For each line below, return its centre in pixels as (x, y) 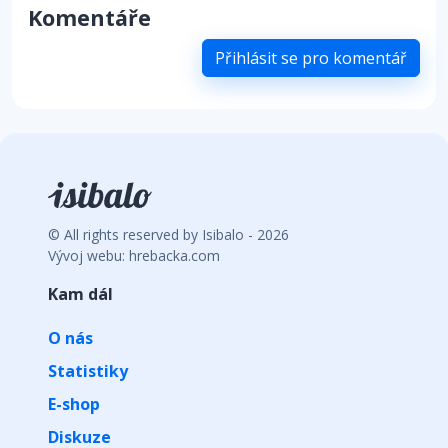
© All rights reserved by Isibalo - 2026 (168, 235)
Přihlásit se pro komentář (311, 58)
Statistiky (88, 371)
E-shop (74, 404)
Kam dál (80, 294)
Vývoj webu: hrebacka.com (134, 256)
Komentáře (89, 18)
